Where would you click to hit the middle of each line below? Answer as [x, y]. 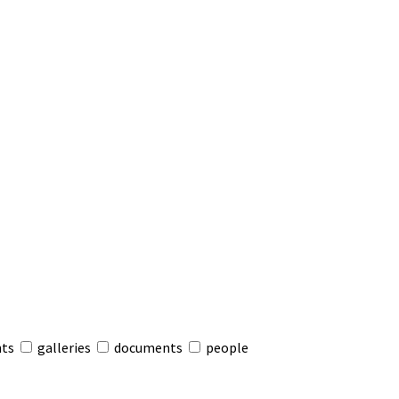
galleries [64, 347]
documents [148, 347]
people [226, 347]
